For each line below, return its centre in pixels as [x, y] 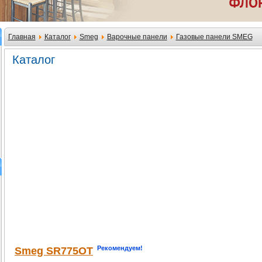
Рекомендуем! [120, 248]
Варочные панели [137, 37]
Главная [22, 37]
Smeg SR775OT [54, 251]
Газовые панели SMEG [214, 37]
